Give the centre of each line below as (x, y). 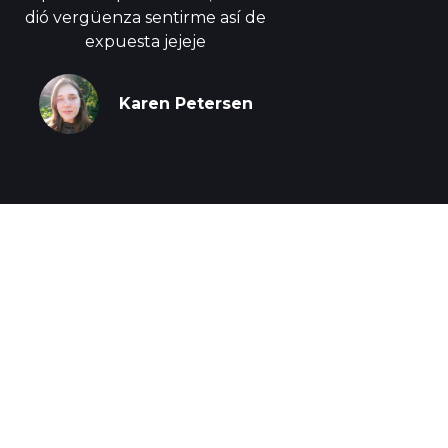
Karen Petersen (185, 104)
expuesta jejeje (146, 42)
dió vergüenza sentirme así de (146, 18)
